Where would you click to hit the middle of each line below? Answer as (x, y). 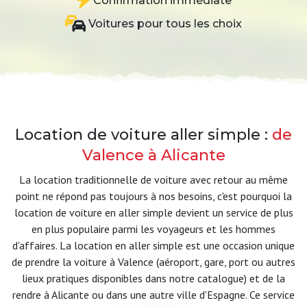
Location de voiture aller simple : (144, 135)
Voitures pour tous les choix (164, 24)
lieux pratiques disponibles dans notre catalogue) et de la (153, 278)
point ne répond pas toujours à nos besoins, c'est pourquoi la (153, 196)
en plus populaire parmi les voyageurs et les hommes (153, 229)
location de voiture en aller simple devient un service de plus (153, 212)
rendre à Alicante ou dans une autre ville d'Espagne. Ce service (153, 295)
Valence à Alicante (153, 155)
